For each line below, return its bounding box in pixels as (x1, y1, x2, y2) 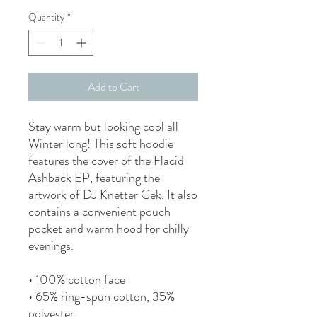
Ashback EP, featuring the (28, 168, 160, 187)
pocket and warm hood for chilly (28, 219, 189, 238)
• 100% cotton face (28, 270, 125, 289)
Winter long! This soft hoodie (28, 134, 173, 153)
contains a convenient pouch (28, 202, 171, 221)
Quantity (28, 10, 64, 24)
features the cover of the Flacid (28, 151, 184, 170)
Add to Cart (87, 79, 139, 95)
